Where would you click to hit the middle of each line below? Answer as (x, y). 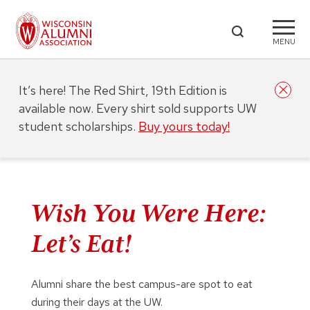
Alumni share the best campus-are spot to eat (142, 284)
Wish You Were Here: (148, 213)
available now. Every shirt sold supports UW (137, 108)
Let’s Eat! (81, 244)
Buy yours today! (184, 126)
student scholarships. (78, 126)
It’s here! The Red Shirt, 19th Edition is (122, 90)
